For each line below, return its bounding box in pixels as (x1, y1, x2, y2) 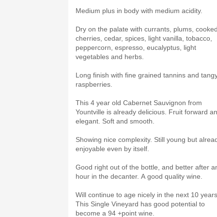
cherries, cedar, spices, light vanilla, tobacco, (76, 34, 212, 42)
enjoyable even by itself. (76, 145, 151, 153)
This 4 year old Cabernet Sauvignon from (76, 99, 202, 107)
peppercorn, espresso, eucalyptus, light (76, 44, 196, 51)
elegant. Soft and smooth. (76, 117, 156, 125)
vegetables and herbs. (76, 53, 146, 61)
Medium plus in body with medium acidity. (76, 7, 202, 15)
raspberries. (76, 80, 114, 88)
